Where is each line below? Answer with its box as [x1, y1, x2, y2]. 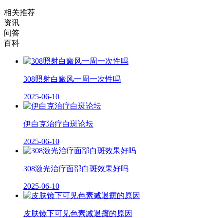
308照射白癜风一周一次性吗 [23, 75, 121, 84]
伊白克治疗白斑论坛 [23, 120, 93, 128]
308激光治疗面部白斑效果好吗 [23, 164, 128, 173]
